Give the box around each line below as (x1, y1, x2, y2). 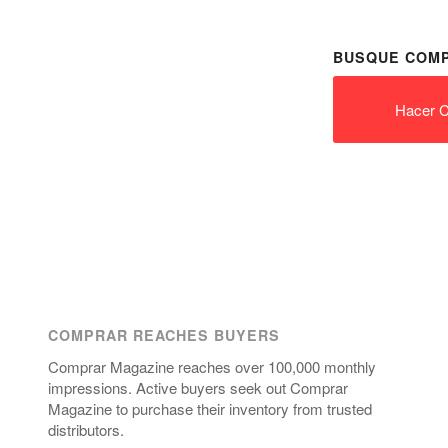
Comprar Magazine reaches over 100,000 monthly (48, 355, 376, 377)
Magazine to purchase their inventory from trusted (48, 397, 372, 419)
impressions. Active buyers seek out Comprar (48, 376, 348, 398)
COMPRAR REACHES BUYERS (48, 325, 280, 345)
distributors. (48, 418, 124, 440)
